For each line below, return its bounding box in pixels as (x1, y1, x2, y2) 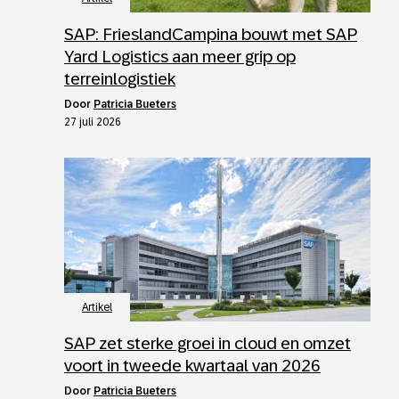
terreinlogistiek (64, 69, 175, 89)
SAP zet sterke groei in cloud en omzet (64, 334, 351, 354)
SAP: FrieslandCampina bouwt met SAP (64, 25, 357, 45)
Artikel (82, 301, 112, 314)
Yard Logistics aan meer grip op (64, 47, 296, 67)
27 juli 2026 (64, 116, 121, 129)
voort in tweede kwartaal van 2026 (64, 356, 321, 376)
